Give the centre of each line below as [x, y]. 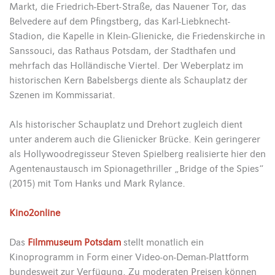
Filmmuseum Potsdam [74, 242]
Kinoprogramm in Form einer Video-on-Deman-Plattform [129, 257]
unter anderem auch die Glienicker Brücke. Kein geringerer [135, 139]
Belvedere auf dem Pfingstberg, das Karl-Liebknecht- [120, 21]
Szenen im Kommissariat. [62, 95]
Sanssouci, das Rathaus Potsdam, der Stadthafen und [122, 51]
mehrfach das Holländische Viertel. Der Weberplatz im [126, 65]
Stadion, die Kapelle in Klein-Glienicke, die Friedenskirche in [137, 36]
